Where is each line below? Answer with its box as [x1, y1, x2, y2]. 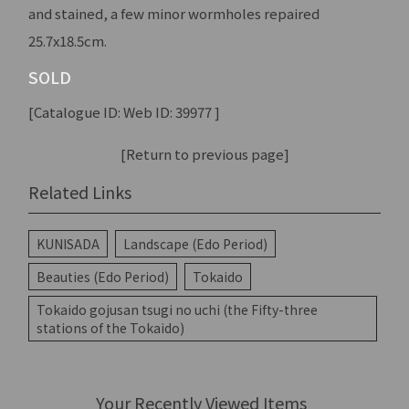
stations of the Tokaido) [37, 319, 185, 338]
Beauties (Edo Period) [37, 267, 170, 287]
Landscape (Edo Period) [123, 235, 268, 254]
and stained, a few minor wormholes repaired [28, 4, 320, 24]
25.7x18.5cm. [28, 31, 108, 51]
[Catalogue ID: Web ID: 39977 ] [28, 102, 221, 122]
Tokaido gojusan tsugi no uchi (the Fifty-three [37, 300, 319, 320]
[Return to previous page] [120, 144, 289, 164]
